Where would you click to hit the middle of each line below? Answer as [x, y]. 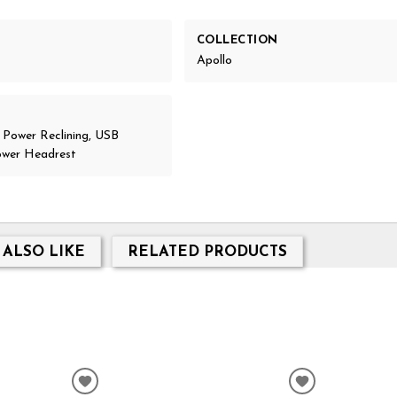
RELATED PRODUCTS [207, 252]
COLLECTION [237, 40]
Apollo [214, 61]
